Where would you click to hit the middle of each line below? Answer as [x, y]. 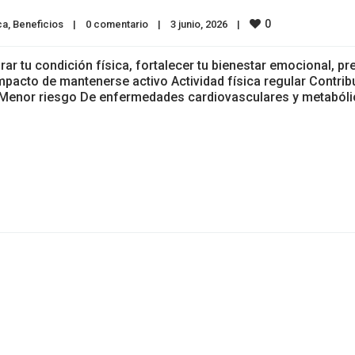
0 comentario [117, 24]
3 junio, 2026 [204, 24]
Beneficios [38, 24]
